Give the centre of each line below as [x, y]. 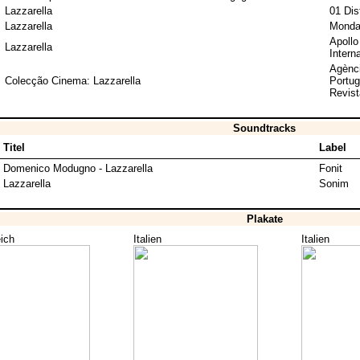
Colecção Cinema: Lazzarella [72, 81]
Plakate [264, 219]
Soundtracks [264, 129]
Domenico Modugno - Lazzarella [78, 169]
